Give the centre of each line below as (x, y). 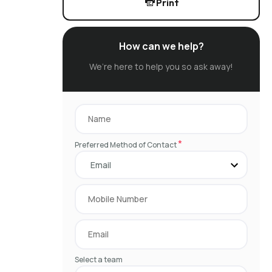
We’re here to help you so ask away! (161, 66)
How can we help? (161, 46)
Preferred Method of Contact (126, 145)
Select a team (99, 260)
